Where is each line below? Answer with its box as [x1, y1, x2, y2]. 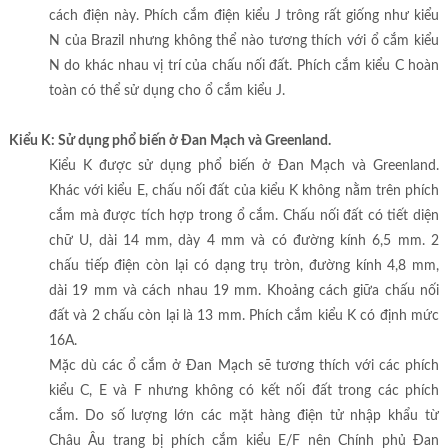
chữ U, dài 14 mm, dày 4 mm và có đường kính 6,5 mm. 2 [48, 234, 440, 249]
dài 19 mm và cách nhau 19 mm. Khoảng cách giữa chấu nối [48, 284, 440, 299]
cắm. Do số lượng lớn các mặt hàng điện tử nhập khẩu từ [48, 409, 440, 424]
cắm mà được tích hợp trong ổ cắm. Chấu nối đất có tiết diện [48, 209, 440, 224]
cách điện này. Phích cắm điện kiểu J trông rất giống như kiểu [48, 9, 440, 24]
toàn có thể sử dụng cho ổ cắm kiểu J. [48, 84, 285, 99]
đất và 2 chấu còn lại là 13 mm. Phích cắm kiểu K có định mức [48, 309, 440, 324]
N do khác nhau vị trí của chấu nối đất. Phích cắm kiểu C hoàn [48, 59, 440, 74]
